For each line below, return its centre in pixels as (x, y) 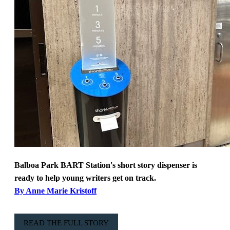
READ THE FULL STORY (66, 223)
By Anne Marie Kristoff (55, 190)
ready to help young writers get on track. (85, 178)
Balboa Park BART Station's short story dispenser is (106, 165)
